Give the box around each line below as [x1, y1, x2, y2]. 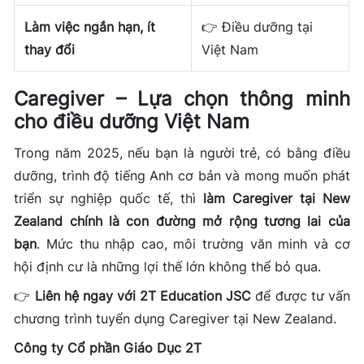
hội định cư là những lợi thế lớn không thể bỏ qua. [14, 258, 322, 275]
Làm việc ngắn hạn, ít [24, 19, 156, 36]
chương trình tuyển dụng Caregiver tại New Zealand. [14, 310, 337, 327]
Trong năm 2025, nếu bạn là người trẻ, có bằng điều [14, 145, 350, 162]
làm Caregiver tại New [202, 190, 350, 207]
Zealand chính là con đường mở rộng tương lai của [14, 213, 350, 230]
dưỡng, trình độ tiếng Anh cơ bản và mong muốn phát [14, 167, 350, 184]
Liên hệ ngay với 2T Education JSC [34, 288, 252, 305]
